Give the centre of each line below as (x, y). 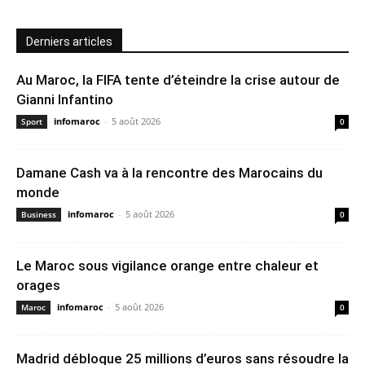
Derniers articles (69, 41)
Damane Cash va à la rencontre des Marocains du (169, 172)
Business (39, 214)
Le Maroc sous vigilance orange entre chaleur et (167, 265)
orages (38, 285)
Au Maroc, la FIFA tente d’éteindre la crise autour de (178, 79)
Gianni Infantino (65, 99)
